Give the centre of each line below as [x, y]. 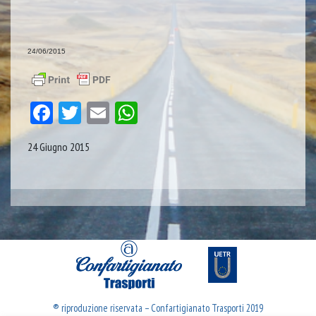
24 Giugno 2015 [59, 147]
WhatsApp [177, 113]
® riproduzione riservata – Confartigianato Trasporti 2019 [158, 308]
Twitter [109, 113]
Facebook [90, 113]
